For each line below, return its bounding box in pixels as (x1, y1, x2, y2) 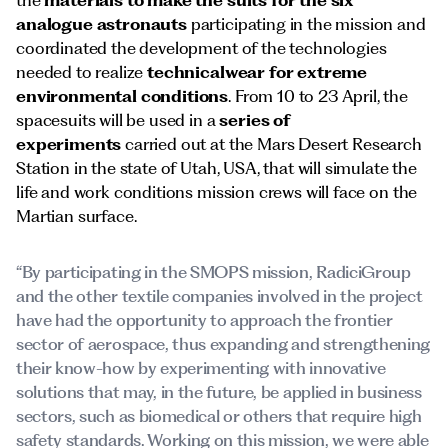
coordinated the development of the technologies (16, 38, 387, 58)
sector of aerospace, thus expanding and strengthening (16, 334, 431, 354)
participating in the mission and (186, 14, 426, 34)
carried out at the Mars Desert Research (121, 134, 422, 154)
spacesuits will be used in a (16, 110, 220, 130)
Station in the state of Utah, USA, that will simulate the (16, 158, 417, 178)
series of (219, 110, 290, 130)
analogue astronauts (16, 14, 187, 34)
